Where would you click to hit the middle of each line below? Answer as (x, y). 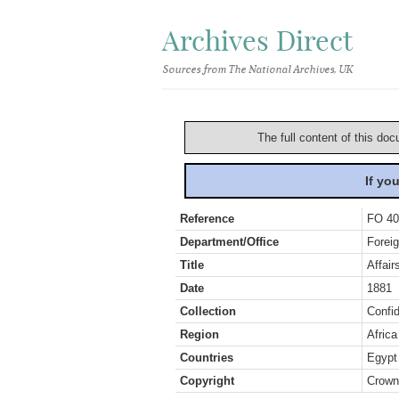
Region (199, 334)
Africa (382, 334)
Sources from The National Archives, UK (257, 69)
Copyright (207, 381)
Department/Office (229, 242)
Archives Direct (257, 41)
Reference (207, 219)
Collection (208, 311)
